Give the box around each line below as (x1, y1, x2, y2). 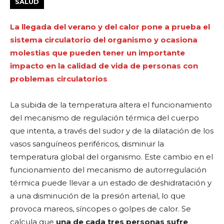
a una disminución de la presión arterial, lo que (10, 190, 185, 200)
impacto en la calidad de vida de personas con (10, 60, 198, 70)
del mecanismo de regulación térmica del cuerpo (10, 112, 199, 122)
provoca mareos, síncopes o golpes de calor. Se (10, 203, 191, 213)
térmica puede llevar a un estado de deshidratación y (10, 177, 211, 187)
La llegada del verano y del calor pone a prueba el (10, 21, 210, 31)
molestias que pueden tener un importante (10, 47, 185, 57)
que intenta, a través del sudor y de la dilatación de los (10, 125, 213, 135)
